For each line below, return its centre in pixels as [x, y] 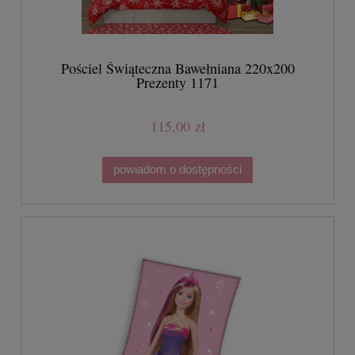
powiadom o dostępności [177, 170]
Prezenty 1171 [177, 82]
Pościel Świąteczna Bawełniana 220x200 [177, 68]
